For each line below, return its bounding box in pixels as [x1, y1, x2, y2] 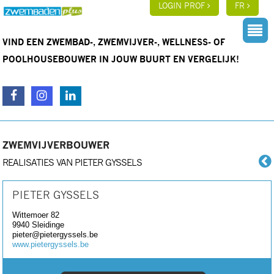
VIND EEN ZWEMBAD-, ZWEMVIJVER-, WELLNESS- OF [2, 39, 226, 47]
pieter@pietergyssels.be [12, 229, 98, 239]
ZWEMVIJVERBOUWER [2, 140, 110, 150]
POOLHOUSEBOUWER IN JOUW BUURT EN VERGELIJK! [2, 56, 240, 64]
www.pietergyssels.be [12, 239, 89, 249]
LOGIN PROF [158, 2, 208, 10]
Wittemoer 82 [12, 210, 60, 220]
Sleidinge [32, 220, 65, 229]
